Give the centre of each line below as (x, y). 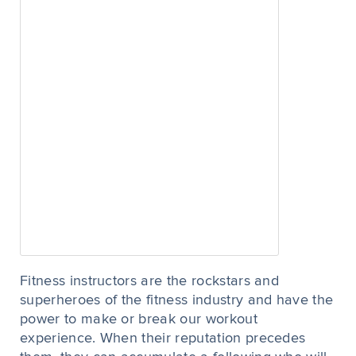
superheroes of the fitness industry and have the (177, 300)
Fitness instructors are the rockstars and (150, 281)
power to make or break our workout (139, 319)
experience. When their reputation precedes (163, 339)
